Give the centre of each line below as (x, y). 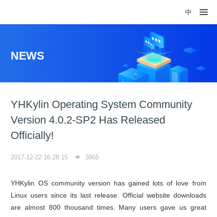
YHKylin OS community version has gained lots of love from (108, 183)
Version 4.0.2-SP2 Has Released (88, 120)
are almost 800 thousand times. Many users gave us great (108, 207)
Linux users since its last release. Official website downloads (108, 195)
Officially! (32, 135)
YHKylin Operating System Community (102, 104)
